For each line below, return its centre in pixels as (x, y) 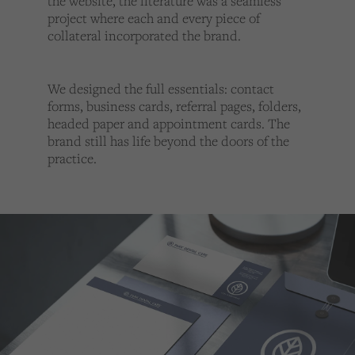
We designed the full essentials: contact (160, 89)
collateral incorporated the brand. (144, 35)
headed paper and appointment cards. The (168, 124)
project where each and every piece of (153, 17)
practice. (72, 158)
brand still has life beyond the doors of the (168, 141)
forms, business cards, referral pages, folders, (174, 106)
